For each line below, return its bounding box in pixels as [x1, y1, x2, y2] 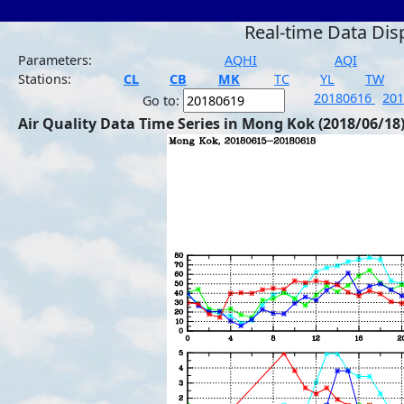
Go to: [142, 92, 183, 109]
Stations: [18, 70, 71, 87]
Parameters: [18, 51, 92, 69]
